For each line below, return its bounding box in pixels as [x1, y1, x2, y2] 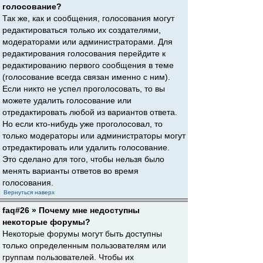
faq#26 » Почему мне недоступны [2, 205, 140, 215]
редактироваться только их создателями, [2, 25, 161, 35]
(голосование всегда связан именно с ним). [2, 72, 170, 82]
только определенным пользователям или [2, 241, 166, 250]
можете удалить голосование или [2, 96, 131, 105]
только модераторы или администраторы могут [2, 131, 186, 140]
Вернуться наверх [4, 189, 55, 195]
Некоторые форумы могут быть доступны [2, 229, 162, 238]
